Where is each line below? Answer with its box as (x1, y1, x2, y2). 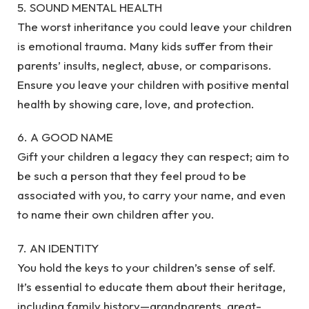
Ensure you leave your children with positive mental (17, 77, 289, 92)
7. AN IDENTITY (17, 240, 99, 255)
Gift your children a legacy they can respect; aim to (17, 149, 289, 164)
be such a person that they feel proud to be (17, 168, 246, 183)
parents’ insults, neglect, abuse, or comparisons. (17, 57, 272, 72)
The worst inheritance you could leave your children (17, 19, 292, 34)
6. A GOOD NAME (17, 130, 113, 145)
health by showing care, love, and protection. (17, 96, 255, 111)
